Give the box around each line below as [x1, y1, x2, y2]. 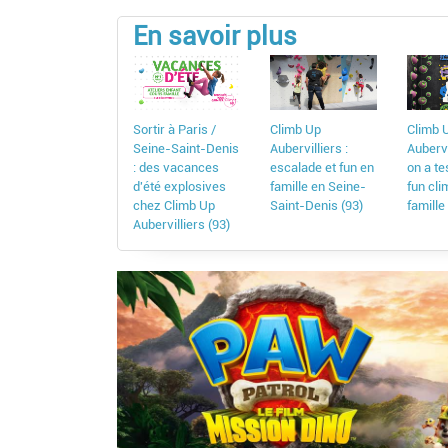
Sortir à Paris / [133, 122, 216, 138]
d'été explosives [133, 179, 226, 195]
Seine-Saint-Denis [133, 141, 239, 157]
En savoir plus [133, 21, 297, 52]
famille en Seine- [270, 179, 367, 195]
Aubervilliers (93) [133, 217, 230, 233]
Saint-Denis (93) [270, 198, 364, 214]
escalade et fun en [270, 160, 375, 176]
